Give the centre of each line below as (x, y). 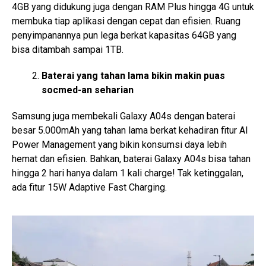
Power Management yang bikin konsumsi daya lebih (119, 144)
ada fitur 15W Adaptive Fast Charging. (89, 187)
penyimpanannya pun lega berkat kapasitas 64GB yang (124, 35)
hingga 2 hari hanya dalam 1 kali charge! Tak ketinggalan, (128, 173)
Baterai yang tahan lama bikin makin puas (133, 75)
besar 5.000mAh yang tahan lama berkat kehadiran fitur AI (130, 130)
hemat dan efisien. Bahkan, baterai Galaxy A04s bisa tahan (131, 159)
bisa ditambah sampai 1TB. (68, 49)
